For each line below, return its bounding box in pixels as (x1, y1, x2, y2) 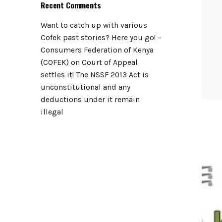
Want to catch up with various (41, 21, 147, 30)
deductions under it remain (41, 95, 140, 105)
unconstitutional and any (41, 83, 130, 92)
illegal (41, 108, 63, 117)
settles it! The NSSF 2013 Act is (41, 70, 149, 80)
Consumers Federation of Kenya (41, 46, 154, 55)
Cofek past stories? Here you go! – (41, 33, 162, 43)
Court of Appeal (82, 58, 138, 67)
